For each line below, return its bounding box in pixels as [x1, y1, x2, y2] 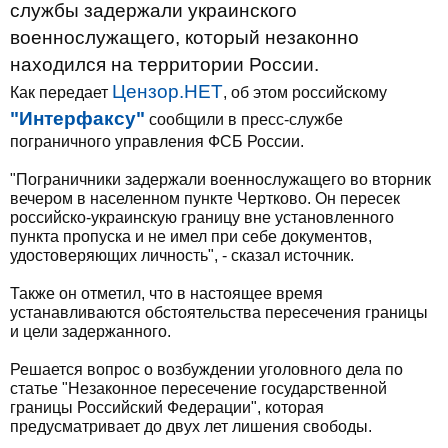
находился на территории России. [10, 54, 319, 75]
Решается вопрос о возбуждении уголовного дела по [10, 361, 403, 378]
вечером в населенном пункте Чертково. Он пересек [10, 190, 400, 207]
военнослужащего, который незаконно [10, 27, 359, 48]
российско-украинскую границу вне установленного [10, 209, 394, 226]
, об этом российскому [223, 84, 387, 101]
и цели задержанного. [10, 323, 171, 340]
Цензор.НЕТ [112, 81, 223, 102]
